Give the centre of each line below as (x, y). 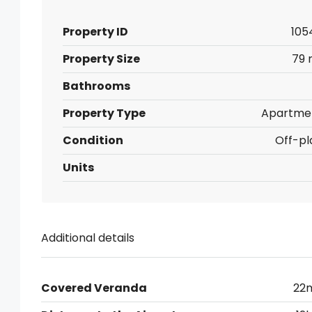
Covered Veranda (94, 288)
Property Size (101, 59)
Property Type (104, 113)
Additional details (88, 238)
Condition (93, 140)
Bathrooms (96, 86)
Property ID (95, 32)
